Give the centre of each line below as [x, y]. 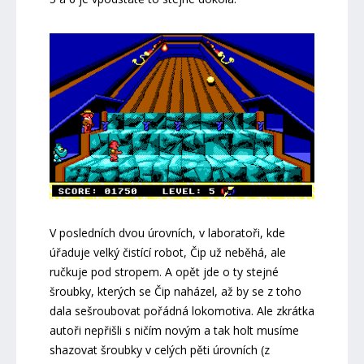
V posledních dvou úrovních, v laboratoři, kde [167, 232]
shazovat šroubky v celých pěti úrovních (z [159, 349]
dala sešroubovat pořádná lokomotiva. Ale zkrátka [182, 310]
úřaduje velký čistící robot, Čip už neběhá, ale [167, 252]
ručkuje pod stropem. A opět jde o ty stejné [164, 271]
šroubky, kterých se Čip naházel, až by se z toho [175, 291]
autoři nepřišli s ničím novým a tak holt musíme [174, 330]
